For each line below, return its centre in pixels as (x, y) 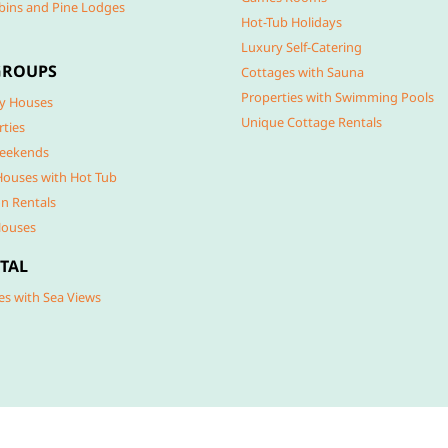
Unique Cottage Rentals (311, 122)
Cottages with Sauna (302, 72)
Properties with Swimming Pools (337, 97)
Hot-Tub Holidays (291, 22)
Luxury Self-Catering (301, 47)
